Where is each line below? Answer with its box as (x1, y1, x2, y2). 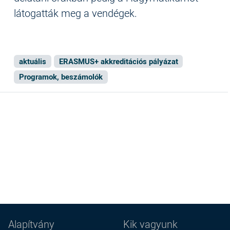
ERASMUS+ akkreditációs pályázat (59, 55, 178, 66)
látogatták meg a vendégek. (13, 5, 137, 20)
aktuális (18, 55, 46, 66)
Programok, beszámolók (18, 71, 103, 82)
